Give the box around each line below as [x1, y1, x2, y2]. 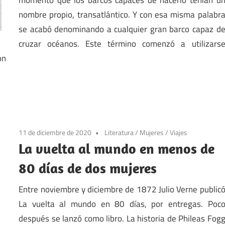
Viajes [170, 127, 188, 138]
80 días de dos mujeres [19, 159, 157, 177]
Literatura [104, 127, 134, 138]
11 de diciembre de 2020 [19, 127, 92, 138]
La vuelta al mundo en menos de [19, 140, 215, 158]
